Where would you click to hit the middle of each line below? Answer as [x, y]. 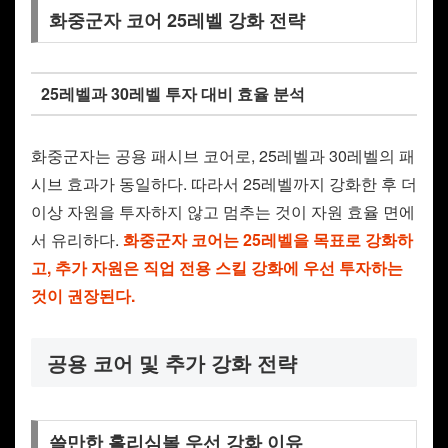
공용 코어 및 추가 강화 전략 [172, 363]
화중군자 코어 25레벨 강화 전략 [176, 20]
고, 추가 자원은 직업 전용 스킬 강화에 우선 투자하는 [217, 267]
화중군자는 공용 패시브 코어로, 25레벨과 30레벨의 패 [223, 155]
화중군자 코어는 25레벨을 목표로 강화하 [268, 239]
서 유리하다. [77, 239]
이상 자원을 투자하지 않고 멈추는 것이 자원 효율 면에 [223, 211]
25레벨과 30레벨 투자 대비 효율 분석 [172, 93]
